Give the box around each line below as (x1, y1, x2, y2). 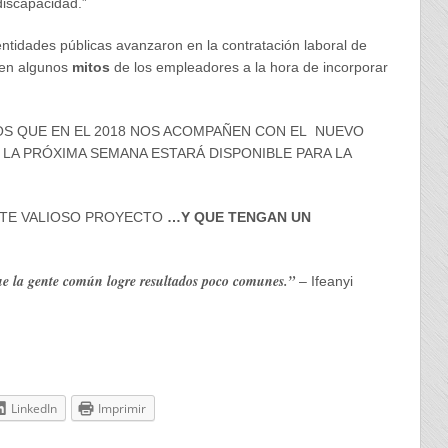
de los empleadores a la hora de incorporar (109, 59, 388, 75)
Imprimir (97, 400, 146, 417)
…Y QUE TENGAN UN (166, 209, 311, 225)
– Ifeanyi (294, 273, 353, 289)
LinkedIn (10, 400, 57, 417)
